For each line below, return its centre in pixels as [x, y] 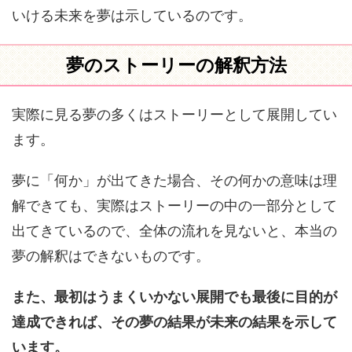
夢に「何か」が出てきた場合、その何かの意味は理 [174, 180]
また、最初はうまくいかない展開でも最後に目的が [174, 297]
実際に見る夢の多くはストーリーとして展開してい [174, 114]
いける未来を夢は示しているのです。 [132, 15]
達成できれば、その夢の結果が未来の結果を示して [174, 322]
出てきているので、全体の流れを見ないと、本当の [174, 231]
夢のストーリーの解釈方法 [176, 65]
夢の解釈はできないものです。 [111, 256]
